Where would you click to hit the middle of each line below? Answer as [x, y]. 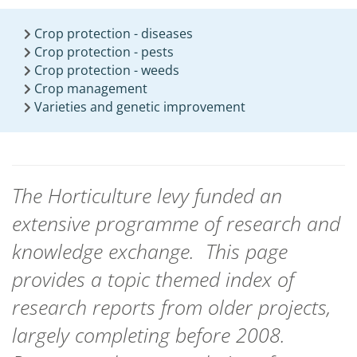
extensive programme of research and [176, 223]
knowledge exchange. [109, 251]
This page [247, 251]
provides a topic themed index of [153, 279]
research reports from [107, 307]
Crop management [91, 88]
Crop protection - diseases [114, 33]
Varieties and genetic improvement [140, 107]
